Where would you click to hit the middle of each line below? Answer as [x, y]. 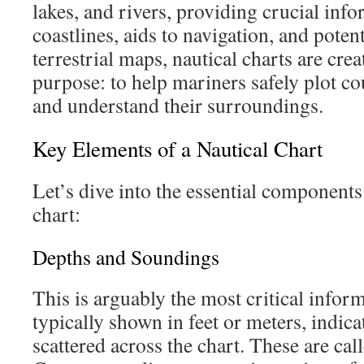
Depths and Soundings [126, 257]
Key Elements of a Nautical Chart [178, 149]
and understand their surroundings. [178, 105]
